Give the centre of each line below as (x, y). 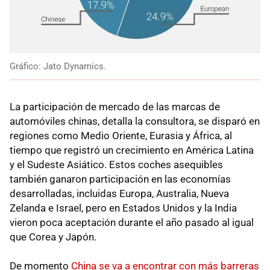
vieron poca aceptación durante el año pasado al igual (132, 222)
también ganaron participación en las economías (120, 179)
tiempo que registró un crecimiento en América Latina (132, 150)
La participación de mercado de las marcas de (115, 106)
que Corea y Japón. (53, 237)
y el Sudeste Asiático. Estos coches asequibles (116, 164)
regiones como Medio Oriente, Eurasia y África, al (121, 135)
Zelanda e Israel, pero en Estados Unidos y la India (123, 208)
